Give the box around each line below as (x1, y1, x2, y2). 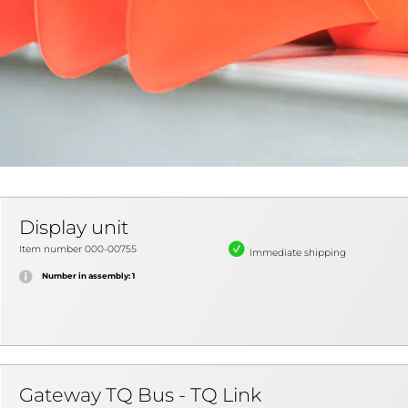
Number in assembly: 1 (42, 271, 135, 280)
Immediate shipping (250, 247, 346, 259)
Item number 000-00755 (19, 243, 137, 255)
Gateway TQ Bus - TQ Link (19, 383, 261, 406)
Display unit (19, 216, 128, 239)
